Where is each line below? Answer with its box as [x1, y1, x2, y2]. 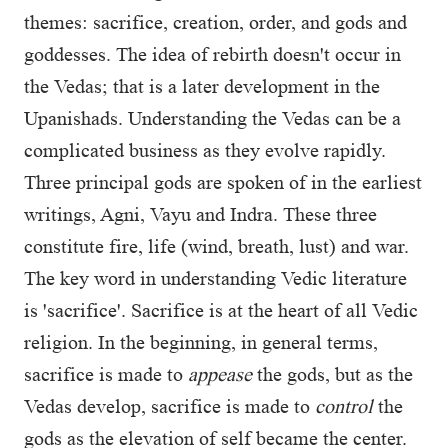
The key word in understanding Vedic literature [24, 267, 407, 289]
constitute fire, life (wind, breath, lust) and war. [24, 235, 409, 257]
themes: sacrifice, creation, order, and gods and [24, 11, 407, 33]
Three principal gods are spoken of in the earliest [24, 171, 422, 193]
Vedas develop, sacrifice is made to [24, 395, 315, 417]
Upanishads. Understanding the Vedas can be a [24, 107, 401, 129]
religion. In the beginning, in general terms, [24, 331, 378, 353]
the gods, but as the [252, 363, 413, 385]
